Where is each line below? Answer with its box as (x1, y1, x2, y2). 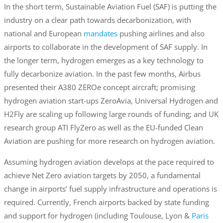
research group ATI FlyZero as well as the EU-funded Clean (3, 122, 203, 133)
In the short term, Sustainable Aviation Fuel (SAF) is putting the (3, 1, 217, 12)
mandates (83, 28, 117, 39)
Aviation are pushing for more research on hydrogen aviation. (3, 136, 215, 146)
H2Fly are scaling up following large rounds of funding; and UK (3, 109, 219, 119)
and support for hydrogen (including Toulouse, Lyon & (3, 211, 192, 221)
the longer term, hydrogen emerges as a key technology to (3, 55, 204, 66)
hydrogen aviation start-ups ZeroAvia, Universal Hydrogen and (3, 96, 218, 106)
